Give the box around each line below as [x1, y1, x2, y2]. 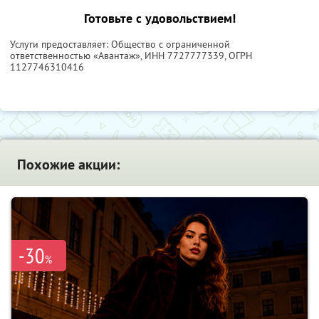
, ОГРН [224, 48, 252, 62]
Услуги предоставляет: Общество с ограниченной [10, 37, 230, 51]
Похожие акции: [17, 155, 120, 174]
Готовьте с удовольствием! [83, 9, 236, 26]
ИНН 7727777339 [145, 48, 224, 62]
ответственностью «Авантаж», [10, 48, 145, 62]
